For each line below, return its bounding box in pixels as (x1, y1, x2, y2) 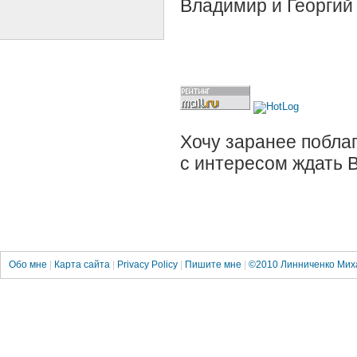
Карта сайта (54, 258, 112, 270)
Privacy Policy (117, 258, 178, 270)
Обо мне (9, 258, 49, 270)
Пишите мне (185, 258, 244, 270)
